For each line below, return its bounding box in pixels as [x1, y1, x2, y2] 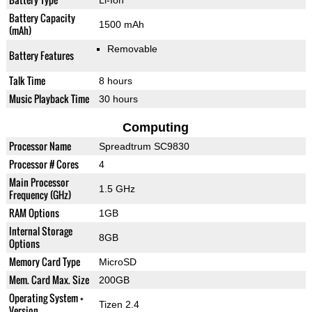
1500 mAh [98, 19, 144, 31]
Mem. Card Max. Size [8, 272, 89, 288]
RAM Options [8, 205, 59, 221]
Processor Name [8, 139, 71, 154]
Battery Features [8, 48, 74, 63]
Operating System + [8, 290, 84, 306]
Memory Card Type [8, 254, 80, 270]
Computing [123, 120, 189, 135]
